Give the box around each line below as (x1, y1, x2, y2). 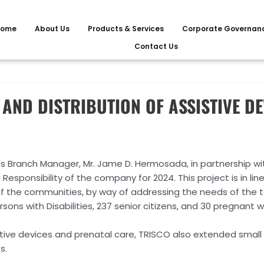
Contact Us (134, 41, 179, 52)
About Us (34, 24, 70, 34)
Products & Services (87, 24, 164, 34)
